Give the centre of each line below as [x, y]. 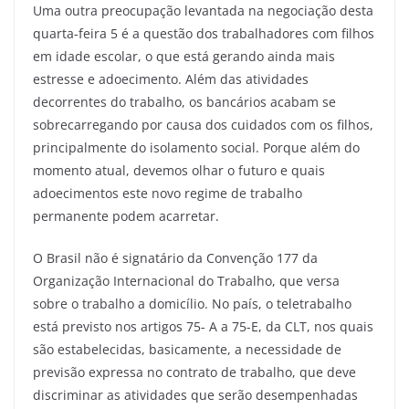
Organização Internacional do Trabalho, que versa [186, 280]
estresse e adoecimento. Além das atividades [171, 79]
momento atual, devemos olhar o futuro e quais [179, 170]
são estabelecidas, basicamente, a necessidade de [187, 349]
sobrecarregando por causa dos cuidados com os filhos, [203, 124]
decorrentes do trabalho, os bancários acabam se [184, 101]
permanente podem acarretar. [126, 215]
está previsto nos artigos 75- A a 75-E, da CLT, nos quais [203, 326]
